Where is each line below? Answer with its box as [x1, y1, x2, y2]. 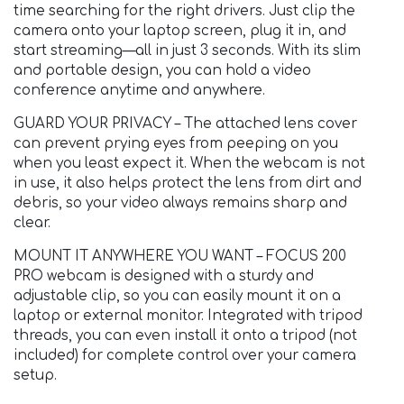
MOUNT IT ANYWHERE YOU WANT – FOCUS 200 [14, 248, 346, 264]
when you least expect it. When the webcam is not [14, 155, 365, 171]
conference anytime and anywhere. [14, 82, 265, 98]
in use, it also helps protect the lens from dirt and [14, 175, 362, 191]
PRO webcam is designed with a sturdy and [14, 268, 314, 284]
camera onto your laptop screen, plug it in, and [14, 23, 346, 39]
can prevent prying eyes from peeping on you [14, 135, 338, 151]
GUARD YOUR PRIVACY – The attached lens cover [14, 115, 357, 132]
